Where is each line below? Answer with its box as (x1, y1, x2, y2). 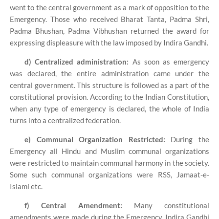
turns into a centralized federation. (10, 115, 121, 125)
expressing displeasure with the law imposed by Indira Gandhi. (10, 38, 208, 47)
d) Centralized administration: (24, 57, 132, 66)
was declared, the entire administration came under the (10, 68, 209, 78)
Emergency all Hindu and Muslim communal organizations (10, 146, 209, 155)
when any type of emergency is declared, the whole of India (10, 104, 209, 113)
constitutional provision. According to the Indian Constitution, (10, 92, 209, 101)
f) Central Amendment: (24, 200, 134, 210)
